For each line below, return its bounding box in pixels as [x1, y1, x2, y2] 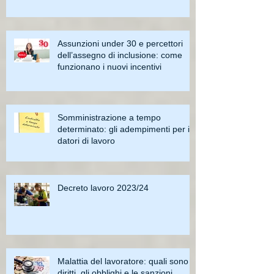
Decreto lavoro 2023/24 [57, 182, 149, 193]
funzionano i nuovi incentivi [57, 61, 161, 72]
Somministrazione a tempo [57, 112, 161, 122]
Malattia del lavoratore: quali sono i [57, 256, 193, 266]
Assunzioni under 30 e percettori [57, 38, 183, 48]
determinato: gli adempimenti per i [57, 124, 190, 134]
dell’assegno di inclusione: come [57, 50, 182, 60]
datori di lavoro [57, 135, 115, 146]
